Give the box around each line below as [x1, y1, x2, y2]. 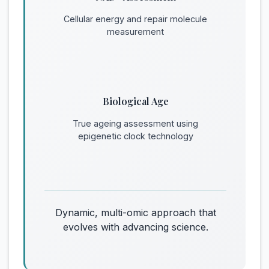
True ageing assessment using [73, 118, 198, 128]
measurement [107, 26, 164, 37]
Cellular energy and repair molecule [64, 13, 207, 24]
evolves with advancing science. [62, 220, 208, 233]
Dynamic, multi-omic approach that [55, 206, 216, 219]
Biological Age [102, 94, 169, 107]
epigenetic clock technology [77, 130, 193, 141]
